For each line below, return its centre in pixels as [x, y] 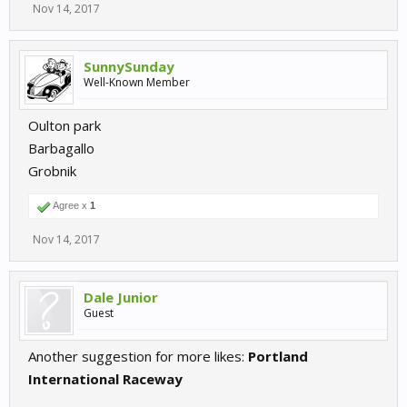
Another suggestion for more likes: [138, 356]
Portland [278, 356]
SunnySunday [129, 66]
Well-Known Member [137, 82]
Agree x [70, 205]
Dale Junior [121, 297]
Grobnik [52, 170]
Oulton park [65, 125]
